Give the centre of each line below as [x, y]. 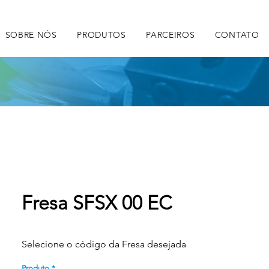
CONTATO [237, 35]
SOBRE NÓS [31, 35]
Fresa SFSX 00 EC [97, 203]
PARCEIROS [171, 35]
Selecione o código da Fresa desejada [104, 244]
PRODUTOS [101, 35]
